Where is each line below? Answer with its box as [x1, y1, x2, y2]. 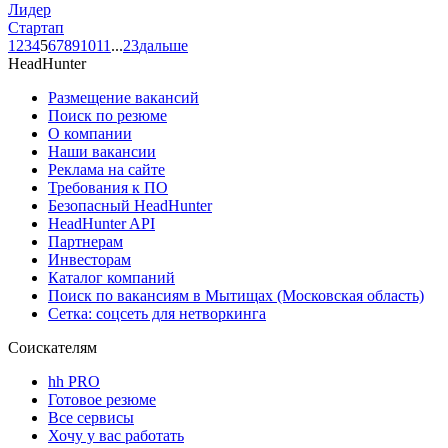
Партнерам [48, 232, 123, 250]
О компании [48, 124, 132, 142]
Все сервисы [48, 408, 134, 426]
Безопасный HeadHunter [48, 196, 212, 214]
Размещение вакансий [48, 88, 199, 106]
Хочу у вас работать [48, 426, 184, 444]
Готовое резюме [48, 390, 156, 408]
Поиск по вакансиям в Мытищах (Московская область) [48, 286, 424, 304]
